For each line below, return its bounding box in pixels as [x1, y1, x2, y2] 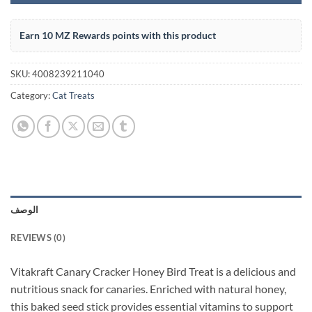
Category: [10, 89, 52, 101]
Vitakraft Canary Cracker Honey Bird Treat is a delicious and [10, 264, 296, 278]
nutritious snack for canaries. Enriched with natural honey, [10, 281, 286, 295]
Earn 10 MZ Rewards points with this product [19, 29, 216, 41]
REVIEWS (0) [10, 231, 65, 243]
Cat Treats [52, 89, 95, 101]
